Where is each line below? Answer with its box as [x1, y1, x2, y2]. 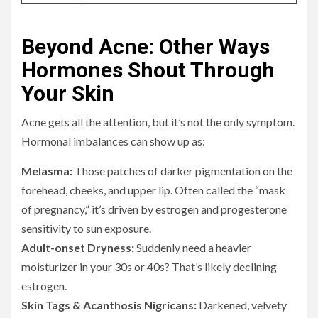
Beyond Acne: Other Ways [21, 34, 270, 60]
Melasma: [21, 164, 72, 178]
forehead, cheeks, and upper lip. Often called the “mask [21, 183, 285, 197]
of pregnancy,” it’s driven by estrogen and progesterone [21, 202, 287, 216]
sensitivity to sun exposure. [21, 221, 151, 236]
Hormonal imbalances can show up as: [21, 134, 205, 148]
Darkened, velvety [197, 298, 287, 312]
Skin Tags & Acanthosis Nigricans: [21, 298, 197, 312]
